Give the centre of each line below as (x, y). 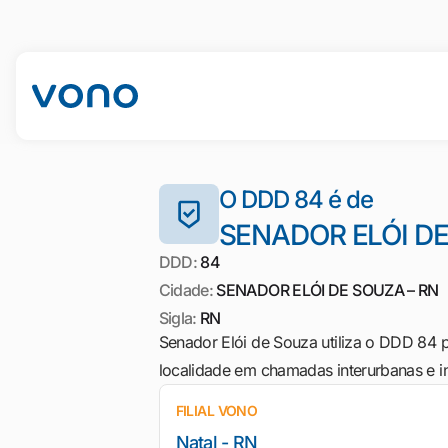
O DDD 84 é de (296, 199)
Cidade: (186, 290)
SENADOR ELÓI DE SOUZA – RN (326, 290)
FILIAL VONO (216, 410)
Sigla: (177, 318)
